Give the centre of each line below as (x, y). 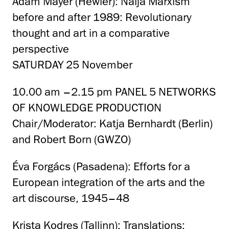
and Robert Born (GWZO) (72, 140)
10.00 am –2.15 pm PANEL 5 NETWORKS (114, 92)
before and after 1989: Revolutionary (102, 17)
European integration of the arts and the (109, 182)
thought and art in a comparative (91, 33)
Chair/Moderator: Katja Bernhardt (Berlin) (112, 124)
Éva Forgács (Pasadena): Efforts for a (101, 167)
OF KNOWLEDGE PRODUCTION (87, 108)
